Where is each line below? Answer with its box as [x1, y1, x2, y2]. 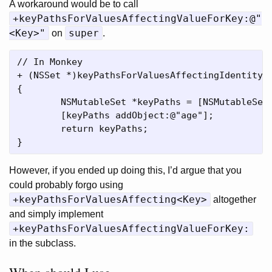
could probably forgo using [9, 180, 123, 190]
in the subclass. [9, 238, 76, 248]
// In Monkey [17, 56, 83, 67]
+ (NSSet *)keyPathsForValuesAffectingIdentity [17, 70, 263, 81]
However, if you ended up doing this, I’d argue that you [9, 165, 242, 175]
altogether [211, 194, 256, 205]
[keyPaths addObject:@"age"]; [17, 110, 61, 121]
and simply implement [9, 209, 103, 219]
